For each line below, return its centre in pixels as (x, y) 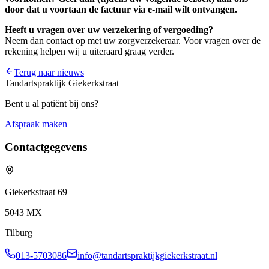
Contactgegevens (46, 147)
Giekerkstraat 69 (36, 192)
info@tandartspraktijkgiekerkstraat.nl (147, 256)
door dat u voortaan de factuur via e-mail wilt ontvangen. (121, 9)
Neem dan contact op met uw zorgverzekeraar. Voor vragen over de (133, 40)
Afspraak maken (36, 124)
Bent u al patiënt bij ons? (52, 103)
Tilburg (19, 233)
